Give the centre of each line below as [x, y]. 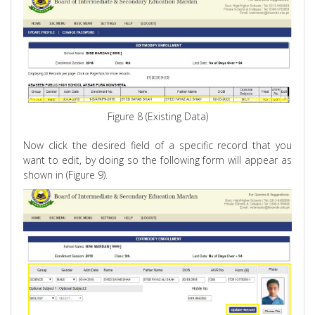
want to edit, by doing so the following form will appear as [157, 160]
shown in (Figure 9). [66, 175]
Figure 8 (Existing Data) [157, 117]
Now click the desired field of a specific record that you [157, 146]
